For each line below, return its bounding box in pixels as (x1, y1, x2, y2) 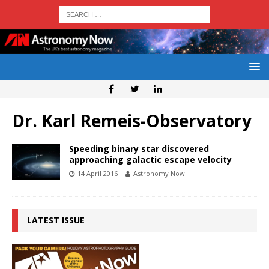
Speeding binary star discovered (69, 143, 209, 155)
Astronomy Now (133, 169, 185, 178)
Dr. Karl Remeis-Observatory (12, 109, 252, 133)
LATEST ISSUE (27, 214, 85, 226)
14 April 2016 (77, 169, 118, 178)
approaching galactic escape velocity (69, 154, 232, 166)
